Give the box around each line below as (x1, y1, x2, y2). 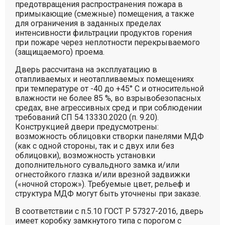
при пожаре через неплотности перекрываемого (15, 38, 200, 47)
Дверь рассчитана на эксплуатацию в (15, 65, 157, 74)
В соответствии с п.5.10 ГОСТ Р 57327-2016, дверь (15, 206, 203, 216)
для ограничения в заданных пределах (15, 19, 161, 28)
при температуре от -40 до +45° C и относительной (15, 84, 204, 93)
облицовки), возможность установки (15, 151, 155, 160)
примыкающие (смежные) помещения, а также (15, 9, 194, 19)
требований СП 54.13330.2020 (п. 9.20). (15, 113, 159, 122)
